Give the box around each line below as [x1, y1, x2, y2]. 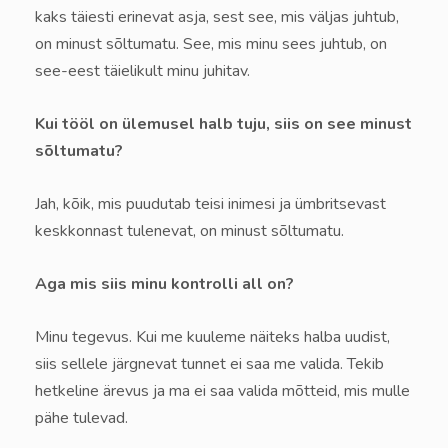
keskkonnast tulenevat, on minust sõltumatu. [35, 220, 344, 243]
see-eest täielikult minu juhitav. [35, 60, 250, 83]
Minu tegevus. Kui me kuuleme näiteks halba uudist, [35, 326, 390, 349]
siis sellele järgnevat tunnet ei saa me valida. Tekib [35, 353, 384, 376]
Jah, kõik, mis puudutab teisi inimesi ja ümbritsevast [35, 193, 386, 216]
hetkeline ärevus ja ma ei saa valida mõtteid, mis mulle [35, 380, 410, 403]
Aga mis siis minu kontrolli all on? [35, 273, 294, 296]
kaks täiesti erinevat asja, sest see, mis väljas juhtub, [35, 6, 399, 29]
